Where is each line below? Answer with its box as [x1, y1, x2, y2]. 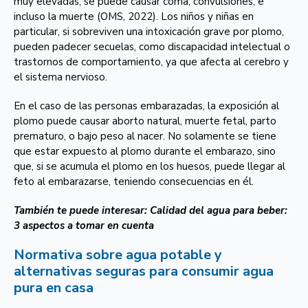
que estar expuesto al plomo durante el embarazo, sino [14, 144, 276, 158]
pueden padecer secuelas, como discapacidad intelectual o [14, 40, 290, 54]
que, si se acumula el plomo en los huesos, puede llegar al [14, 159, 285, 173]
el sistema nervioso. [14, 70, 107, 84]
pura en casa [14, 278, 93, 297]
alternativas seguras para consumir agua [14, 262, 274, 280]
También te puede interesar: [14, 203, 150, 217]
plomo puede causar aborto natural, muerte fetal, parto [14, 114, 276, 128]
